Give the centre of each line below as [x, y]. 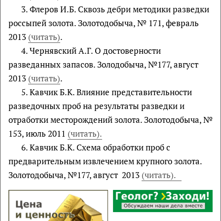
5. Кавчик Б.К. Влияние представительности [106, 92]
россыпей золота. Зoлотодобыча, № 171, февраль [104, 23]
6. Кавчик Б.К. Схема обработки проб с [95, 147]
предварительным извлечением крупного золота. [105, 161]
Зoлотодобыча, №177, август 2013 [75, 175]
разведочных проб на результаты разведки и [96, 106]
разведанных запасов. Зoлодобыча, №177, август [103, 64]
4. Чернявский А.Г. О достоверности [91, 50]
